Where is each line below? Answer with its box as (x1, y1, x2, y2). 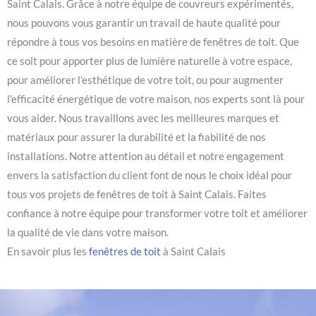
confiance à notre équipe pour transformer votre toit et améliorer (7, 207, 308, 220)
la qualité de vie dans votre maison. (7, 226, 169, 239)
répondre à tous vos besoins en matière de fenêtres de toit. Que (7, 36, 299, 49)
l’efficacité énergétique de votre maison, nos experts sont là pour (7, 93, 305, 106)
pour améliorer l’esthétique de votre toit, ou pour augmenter (7, 74, 284, 87)
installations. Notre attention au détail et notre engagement (7, 150, 284, 163)
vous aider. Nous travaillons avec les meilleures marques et (7, 112, 279, 125)
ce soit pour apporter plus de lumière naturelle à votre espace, (7, 55, 292, 68)
